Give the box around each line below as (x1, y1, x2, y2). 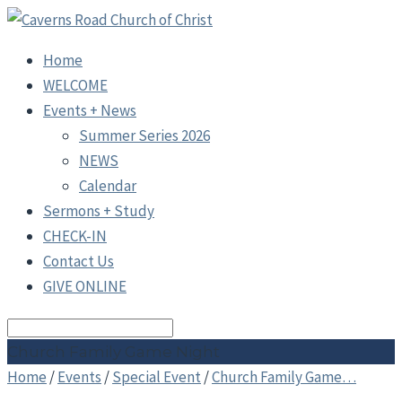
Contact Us (43, 251, 114, 271)
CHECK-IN (43, 226, 107, 246)
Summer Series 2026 (79, 126, 210, 145)
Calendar (79, 176, 136, 196)
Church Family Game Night (7, 343, 220, 361)
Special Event (112, 367, 201, 387)
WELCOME (43, 75, 108, 95)
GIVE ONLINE (43, 276, 127, 296)
